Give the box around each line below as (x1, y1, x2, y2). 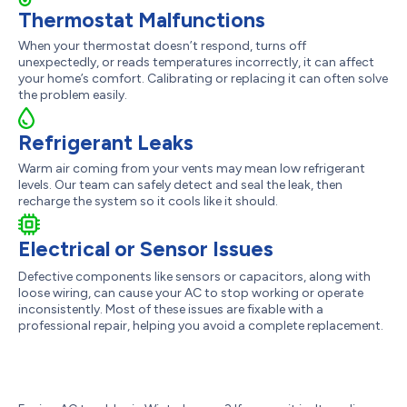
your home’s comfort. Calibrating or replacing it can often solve (18, 71, 388, 87)
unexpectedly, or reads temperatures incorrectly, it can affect (18, 55, 374, 71)
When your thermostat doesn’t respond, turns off (18, 38, 306, 55)
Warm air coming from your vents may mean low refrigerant (18, 161, 365, 177)
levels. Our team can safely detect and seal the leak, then (18, 177, 342, 194)
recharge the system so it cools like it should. (18, 194, 278, 210)
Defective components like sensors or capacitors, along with (18, 269, 371, 285)
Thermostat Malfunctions (18, 7, 265, 34)
